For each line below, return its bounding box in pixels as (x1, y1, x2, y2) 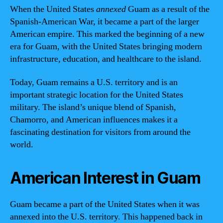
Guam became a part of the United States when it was (10, 199, 200, 210)
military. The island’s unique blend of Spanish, (10, 102, 176, 113)
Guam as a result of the (126, 3, 210, 15)
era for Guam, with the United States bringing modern (10, 40, 202, 52)
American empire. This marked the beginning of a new (10, 28, 205, 40)
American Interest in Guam (10, 168, 201, 188)
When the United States (10, 3, 96, 15)
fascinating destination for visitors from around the (10, 126, 191, 138)
